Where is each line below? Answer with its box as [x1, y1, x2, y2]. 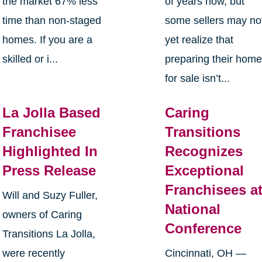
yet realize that [165, 34, 234, 46]
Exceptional [165, 163, 244, 179]
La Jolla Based [2, 105, 101, 121]
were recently [2, 247, 65, 260]
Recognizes [165, 143, 243, 160]
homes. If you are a [2, 34, 92, 46]
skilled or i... [2, 53, 58, 65]
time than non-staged [2, 15, 101, 27]
